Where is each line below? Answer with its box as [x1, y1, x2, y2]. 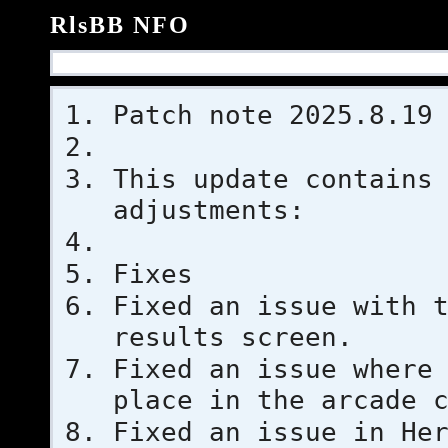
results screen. [113, 322, 353, 352]
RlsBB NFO [50, 12, 190, 38]
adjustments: [113, 195, 305, 225]
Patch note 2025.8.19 [113, 100, 433, 130]
